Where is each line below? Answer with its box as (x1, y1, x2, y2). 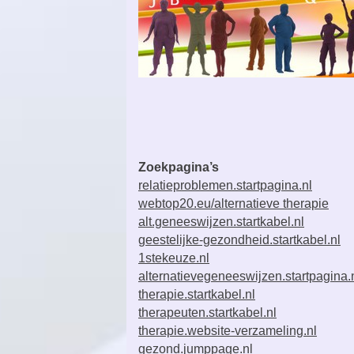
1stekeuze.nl (138, 251, 209, 265)
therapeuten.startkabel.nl (138, 306, 277, 319)
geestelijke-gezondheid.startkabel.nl (138, 233, 341, 247)
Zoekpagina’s (138, 160, 219, 174)
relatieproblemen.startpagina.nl (138, 179, 312, 192)
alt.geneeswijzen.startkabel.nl (138, 215, 304, 228)
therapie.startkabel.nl (138, 288, 255, 301)
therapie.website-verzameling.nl (138, 324, 317, 337)
